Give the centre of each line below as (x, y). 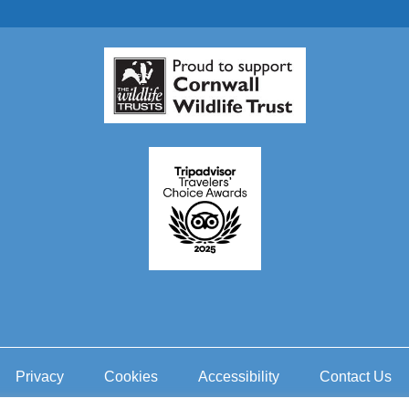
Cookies (131, 377)
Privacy (39, 377)
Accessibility (238, 377)
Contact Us (355, 377)
